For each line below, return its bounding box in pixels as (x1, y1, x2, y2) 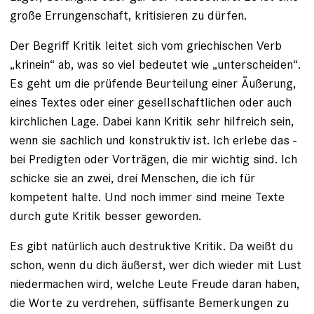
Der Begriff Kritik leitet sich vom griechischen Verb (10, 37, 282, 54)
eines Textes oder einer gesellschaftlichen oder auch (10, 94, 292, 111)
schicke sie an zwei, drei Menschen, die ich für (10, 170, 255, 186)
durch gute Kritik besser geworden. (10, 207, 201, 224)
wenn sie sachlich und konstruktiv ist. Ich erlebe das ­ (10, 132, 296, 149)
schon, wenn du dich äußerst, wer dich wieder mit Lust (10, 257, 301, 273)
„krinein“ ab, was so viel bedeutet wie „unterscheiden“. (10, 56, 301, 73)
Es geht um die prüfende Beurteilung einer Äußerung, (10, 75, 296, 92)
